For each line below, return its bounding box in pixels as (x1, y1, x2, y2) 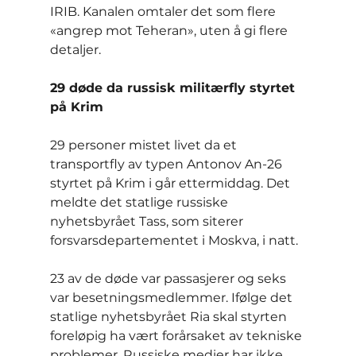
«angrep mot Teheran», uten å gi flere (49, 23, 291, 39)
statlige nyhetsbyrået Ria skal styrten (49, 309, 290, 325)
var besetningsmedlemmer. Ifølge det (49, 290, 296, 306)
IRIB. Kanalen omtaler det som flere (49, 4, 279, 20)
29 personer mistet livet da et (49, 137, 240, 153)
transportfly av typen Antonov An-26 (49, 157, 285, 172)
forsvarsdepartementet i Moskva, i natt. (49, 233, 298, 249)
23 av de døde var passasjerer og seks (49, 271, 289, 287)
